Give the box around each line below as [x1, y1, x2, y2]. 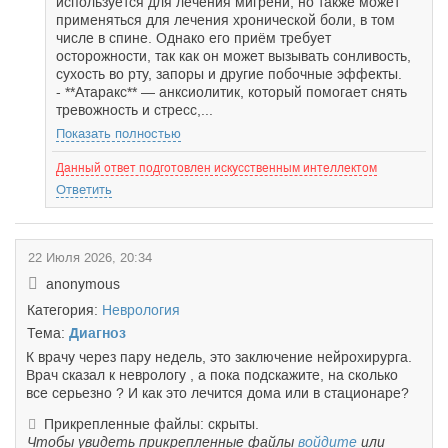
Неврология [102, 302, 180, 318]
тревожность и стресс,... [56, 102, 213, 118]
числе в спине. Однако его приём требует [56, 30, 331, 46]
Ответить [56, 182, 112, 197]
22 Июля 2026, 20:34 [28, 250, 152, 265]
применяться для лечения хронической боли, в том [56, 12, 395, 28]
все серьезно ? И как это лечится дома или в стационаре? [26, 385, 409, 401]
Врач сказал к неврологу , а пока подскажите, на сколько [26, 367, 398, 383]
